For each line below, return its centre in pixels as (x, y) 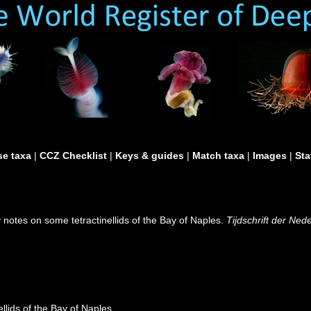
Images (270, 155)
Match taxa (218, 155)
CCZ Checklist (73, 155)
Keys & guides (150, 155)
